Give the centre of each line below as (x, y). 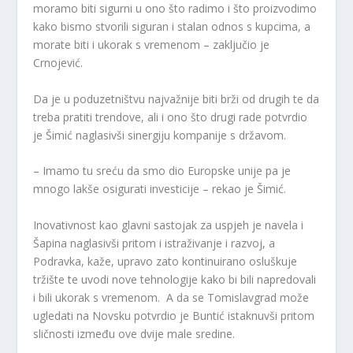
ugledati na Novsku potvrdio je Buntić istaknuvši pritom (174, 315)
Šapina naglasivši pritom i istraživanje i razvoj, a (154, 243)
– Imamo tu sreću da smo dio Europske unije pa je (162, 171)
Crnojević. (58, 63)
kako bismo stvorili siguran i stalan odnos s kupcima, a (172, 27)
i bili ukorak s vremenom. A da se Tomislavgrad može (171, 297)
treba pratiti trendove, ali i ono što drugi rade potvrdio (171, 117)
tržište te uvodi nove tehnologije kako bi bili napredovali (175, 279)
